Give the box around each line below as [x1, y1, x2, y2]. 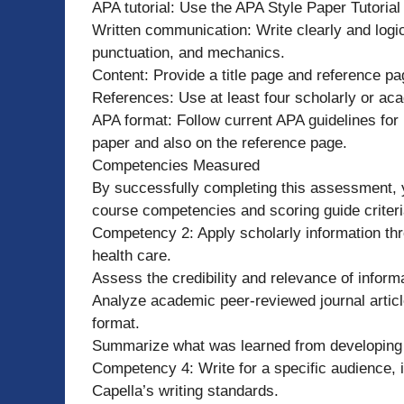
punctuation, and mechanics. [92, 43, 285, 61]
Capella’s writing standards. [92, 381, 279, 399]
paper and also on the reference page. [92, 133, 347, 151]
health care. [92, 246, 171, 264]
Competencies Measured [92, 156, 260, 174]
